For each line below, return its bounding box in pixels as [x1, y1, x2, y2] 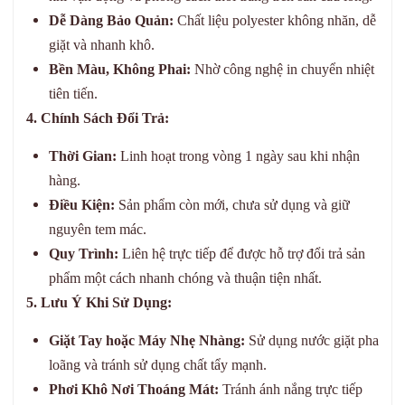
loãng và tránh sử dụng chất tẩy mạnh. [49, 357, 267, 372]
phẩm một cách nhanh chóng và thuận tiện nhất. [49, 270, 322, 286]
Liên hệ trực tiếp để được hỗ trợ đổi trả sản [118, 246, 365, 261]
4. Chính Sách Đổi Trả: [26, 110, 169, 126]
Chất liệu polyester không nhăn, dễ [174, 13, 376, 28]
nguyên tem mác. [49, 221, 146, 237]
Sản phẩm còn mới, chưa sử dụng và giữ [115, 197, 350, 212]
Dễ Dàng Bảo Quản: [49, 13, 174, 28]
